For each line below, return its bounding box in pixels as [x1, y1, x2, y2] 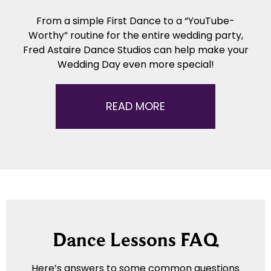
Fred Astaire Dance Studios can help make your [22, 42, 249, 57]
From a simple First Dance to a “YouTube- [36, 13, 235, 28]
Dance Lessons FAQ [53, 228, 218, 250]
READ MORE [106, 98, 165, 114]
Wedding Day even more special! [57, 57, 214, 71]
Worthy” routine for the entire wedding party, [28, 28, 243, 42]
